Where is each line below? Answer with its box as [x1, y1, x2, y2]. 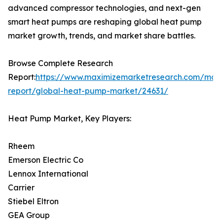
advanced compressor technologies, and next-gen [8, 2, 201, 13]
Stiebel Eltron [8, 196, 59, 206]
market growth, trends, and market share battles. [8, 30, 195, 40]
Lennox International [8, 168, 88, 179]
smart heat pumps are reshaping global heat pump [8, 16, 202, 27]
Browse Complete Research [8, 58, 113, 68]
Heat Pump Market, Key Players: [8, 113, 131, 123]
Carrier [8, 182, 35, 192]
